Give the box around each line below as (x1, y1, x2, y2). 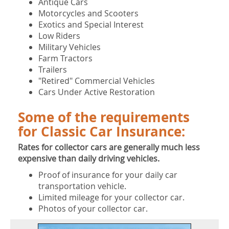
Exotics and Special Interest (38, 19, 144, 31)
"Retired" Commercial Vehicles (38, 75, 155, 87)
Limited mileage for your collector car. (38, 192, 185, 203)
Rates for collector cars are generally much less (18, 142, 200, 153)
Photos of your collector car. (38, 203, 148, 215)
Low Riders (38, 30, 80, 42)
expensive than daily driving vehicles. (18, 153, 159, 165)
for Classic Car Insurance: (18, 123, 185, 141)
